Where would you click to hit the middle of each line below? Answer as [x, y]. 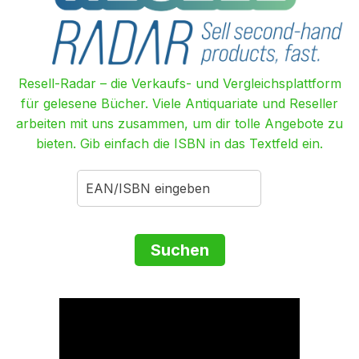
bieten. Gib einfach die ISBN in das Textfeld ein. [179, 144]
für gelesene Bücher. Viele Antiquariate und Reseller [179, 104]
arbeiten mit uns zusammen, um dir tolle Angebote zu [179, 124]
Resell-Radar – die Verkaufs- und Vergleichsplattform [179, 84]
